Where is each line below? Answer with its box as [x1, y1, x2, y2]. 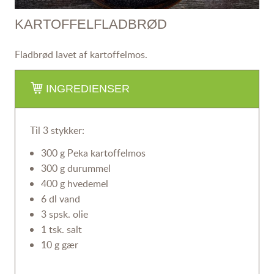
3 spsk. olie [40, 207, 88, 221]
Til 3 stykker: [29, 124, 84, 138]
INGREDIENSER [45, 83, 130, 95]
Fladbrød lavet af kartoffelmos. [14, 48, 147, 62]
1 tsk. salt [40, 223, 82, 237]
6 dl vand [40, 192, 80, 206]
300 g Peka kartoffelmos [40, 146, 146, 160]
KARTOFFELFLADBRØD [14, 17, 167, 32]
